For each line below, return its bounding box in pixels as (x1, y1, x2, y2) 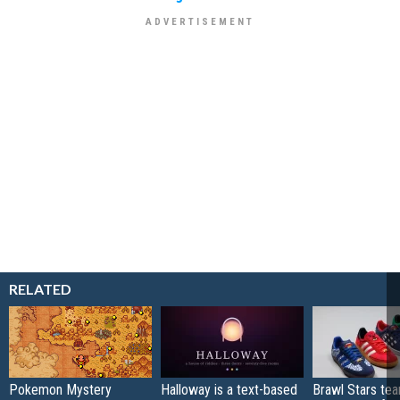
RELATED (9, 280, 71, 297)
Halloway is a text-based (161, 381, 297, 398)
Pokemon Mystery (9, 381, 112, 398)
